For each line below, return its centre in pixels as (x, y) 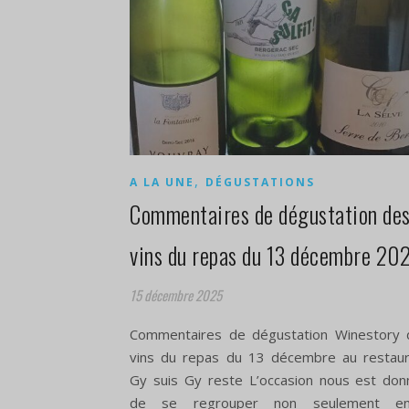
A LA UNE (162, 183)
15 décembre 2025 (176, 295)
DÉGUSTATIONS (260, 183)
